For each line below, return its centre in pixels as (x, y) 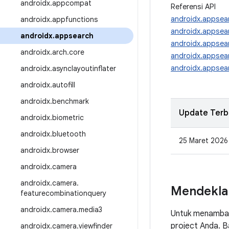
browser (66, 150)
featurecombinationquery (63, 193)
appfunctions (75, 19)
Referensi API (193, 7)
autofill (64, 85)
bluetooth (69, 134)
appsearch (74, 36)
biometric (68, 118)
